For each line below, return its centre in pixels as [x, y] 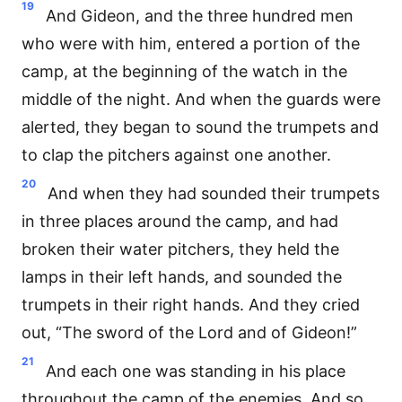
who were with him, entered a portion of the [191, 44]
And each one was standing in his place [196, 371]
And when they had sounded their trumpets [214, 193]
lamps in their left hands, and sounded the [182, 277]
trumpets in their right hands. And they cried [191, 305]
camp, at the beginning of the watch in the [184, 71]
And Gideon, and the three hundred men [200, 16]
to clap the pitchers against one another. [176, 155]
